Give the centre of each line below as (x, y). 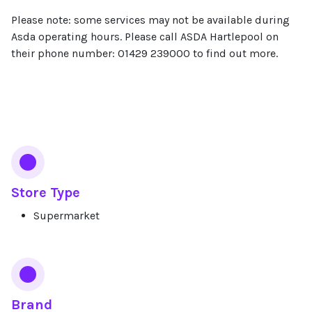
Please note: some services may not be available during (150, 20)
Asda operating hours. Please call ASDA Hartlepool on (145, 37)
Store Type (46, 193)
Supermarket (67, 216)
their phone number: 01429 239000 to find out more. (145, 53)
